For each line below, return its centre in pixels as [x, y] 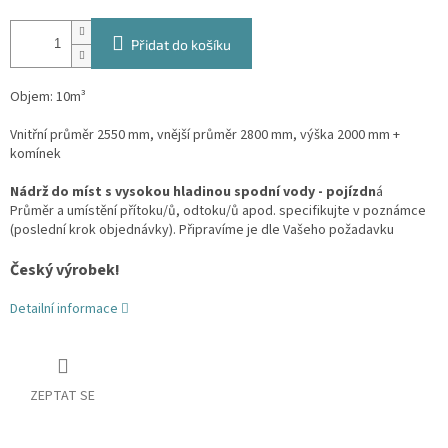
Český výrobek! [65, 270]
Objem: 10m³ [48, 97]
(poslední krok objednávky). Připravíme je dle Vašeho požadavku [202, 230]
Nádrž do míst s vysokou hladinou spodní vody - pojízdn [193, 192]
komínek [35, 154]
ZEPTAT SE [62, 396]
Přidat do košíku [181, 45]
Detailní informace [64, 309]
